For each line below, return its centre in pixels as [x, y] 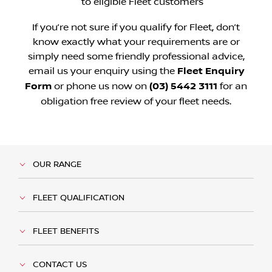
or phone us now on [100, 86]
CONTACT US [60, 264]
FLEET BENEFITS [66, 231]
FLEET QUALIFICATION [79, 198]
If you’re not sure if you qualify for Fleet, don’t [136, 27]
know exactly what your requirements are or [136, 42]
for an [232, 86]
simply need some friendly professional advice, [136, 56]
